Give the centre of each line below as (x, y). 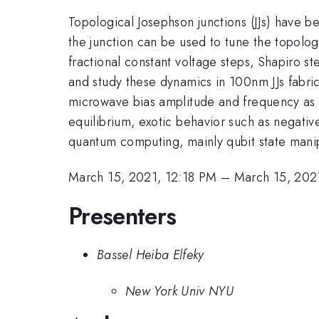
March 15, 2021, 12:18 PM (143, 178)
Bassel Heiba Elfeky (151, 255)
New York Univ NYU (180, 291)
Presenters (122, 216)
